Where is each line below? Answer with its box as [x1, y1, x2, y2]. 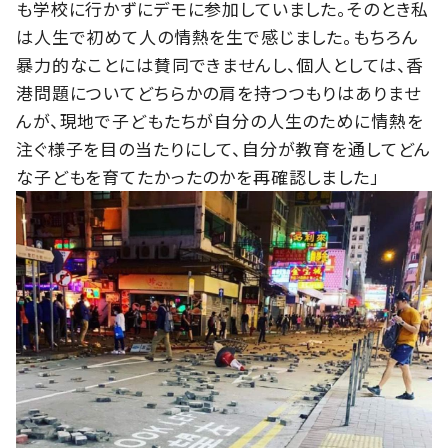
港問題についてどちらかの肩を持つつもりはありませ [16, 79, 421, 105]
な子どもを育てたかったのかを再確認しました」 [16, 163, 380, 189]
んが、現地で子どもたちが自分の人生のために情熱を [16, 107, 424, 133]
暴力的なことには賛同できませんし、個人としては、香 [16, 51, 425, 77]
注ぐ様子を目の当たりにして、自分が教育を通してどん [16, 135, 432, 161]
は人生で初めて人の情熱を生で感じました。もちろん [16, 23, 419, 49]
